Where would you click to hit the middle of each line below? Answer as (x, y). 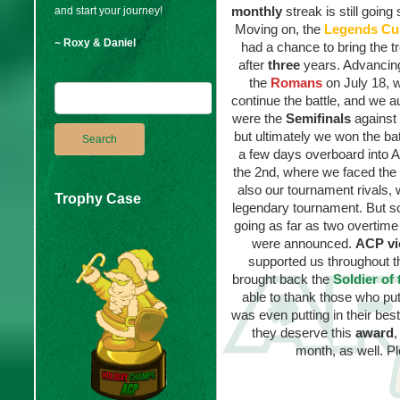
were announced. (304, 243)
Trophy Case (98, 199)
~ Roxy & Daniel (95, 43)
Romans (298, 83)
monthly (258, 11)
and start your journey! (108, 11)
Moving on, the (279, 29)
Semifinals (320, 118)
